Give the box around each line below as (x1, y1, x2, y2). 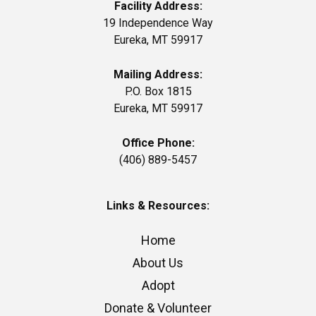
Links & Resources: (107, 198, 209, 212)
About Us (133, 255, 183, 270)
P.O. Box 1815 (124, 84, 192, 98)
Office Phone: (121, 135, 195, 150)
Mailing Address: (114, 67, 202, 81)
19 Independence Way (103, 16, 213, 30)
